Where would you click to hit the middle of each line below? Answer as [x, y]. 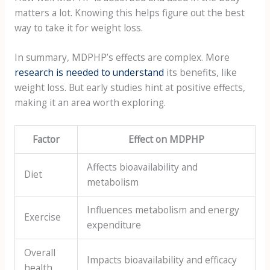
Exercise [43, 217]
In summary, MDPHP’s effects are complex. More [122, 58]
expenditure [114, 225]
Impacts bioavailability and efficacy [162, 260]
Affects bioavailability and [143, 167]
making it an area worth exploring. [90, 103]
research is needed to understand [89, 73]
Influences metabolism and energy [163, 210]
